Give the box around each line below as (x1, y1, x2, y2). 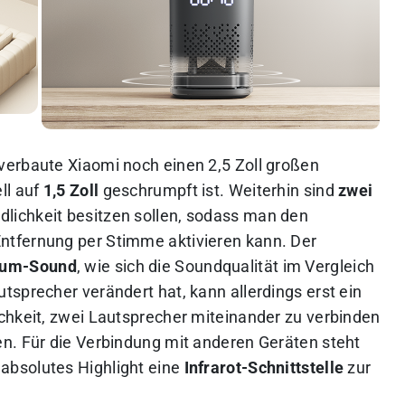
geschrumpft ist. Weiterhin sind (99, 181, 339, 200)
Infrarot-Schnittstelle (184, 358, 344, 377)
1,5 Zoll (42, 181, 99, 200)
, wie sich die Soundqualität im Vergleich (76, 257, 375, 276)
